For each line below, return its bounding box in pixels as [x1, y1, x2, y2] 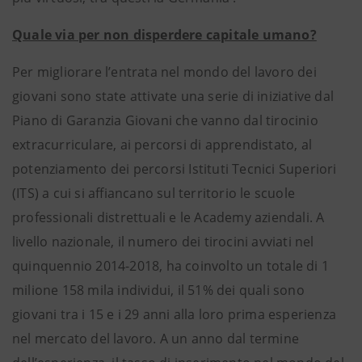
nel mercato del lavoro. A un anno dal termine [12, 330, 300, 347]
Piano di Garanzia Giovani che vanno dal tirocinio [12, 112, 318, 129]
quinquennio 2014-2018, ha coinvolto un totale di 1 [12, 257, 330, 275]
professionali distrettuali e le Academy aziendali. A [12, 208, 325, 226]
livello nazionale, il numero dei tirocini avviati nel [12, 233, 314, 250]
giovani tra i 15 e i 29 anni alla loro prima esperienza [12, 305, 337, 323]
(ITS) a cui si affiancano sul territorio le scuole [12, 184, 296, 202]
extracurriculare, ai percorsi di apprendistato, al [12, 136, 313, 154]
